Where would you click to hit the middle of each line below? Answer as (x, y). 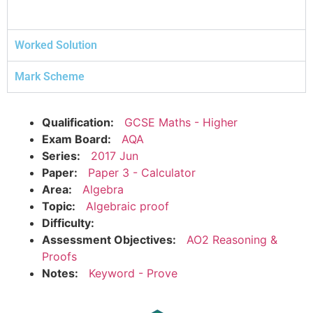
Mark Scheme (50, 76)
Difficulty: (68, 223)
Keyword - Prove (133, 273)
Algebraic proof (128, 206)
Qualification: (78, 122)
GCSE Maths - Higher (181, 122)
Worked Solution (56, 45)
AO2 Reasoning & (232, 239)
